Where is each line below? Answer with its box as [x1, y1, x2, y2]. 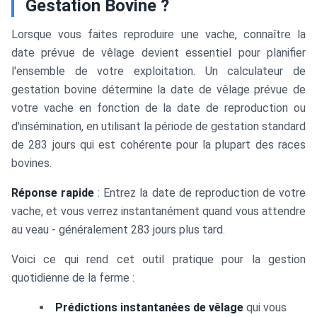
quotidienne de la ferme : [11, 271, 134, 284]
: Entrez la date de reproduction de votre [94, 186, 306, 200]
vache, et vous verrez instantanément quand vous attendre [11, 204, 306, 218]
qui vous [243, 301, 287, 314]
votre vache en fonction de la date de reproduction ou [11, 101, 306, 115]
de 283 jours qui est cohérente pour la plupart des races [11, 138, 306, 151]
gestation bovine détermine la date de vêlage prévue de [11, 83, 306, 96]
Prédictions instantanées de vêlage [55, 301, 243, 314]
